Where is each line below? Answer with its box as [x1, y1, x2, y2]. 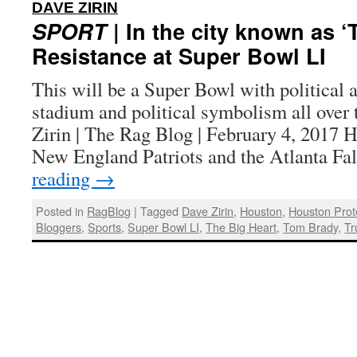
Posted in [36, 202, 84, 220]
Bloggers [36, 218, 82, 236]
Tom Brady [283, 218, 339, 236]
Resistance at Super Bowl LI [32, 40, 326, 71]
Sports [88, 218, 122, 236]
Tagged [140, 202, 179, 220]
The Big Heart [206, 218, 277, 236]
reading [32, 165, 95, 191]
